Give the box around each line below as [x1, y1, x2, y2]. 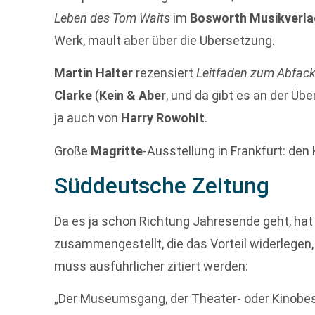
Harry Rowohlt [121, 110, 205, 126]
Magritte [91, 143, 143, 158]
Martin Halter [54, 65, 134, 81]
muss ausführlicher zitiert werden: [54, 258, 249, 274]
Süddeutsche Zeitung [54, 172, 270, 199]
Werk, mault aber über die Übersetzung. [54, 32, 276, 48]
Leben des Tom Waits [54, 10, 171, 25]
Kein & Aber [99, 88, 167, 103]
